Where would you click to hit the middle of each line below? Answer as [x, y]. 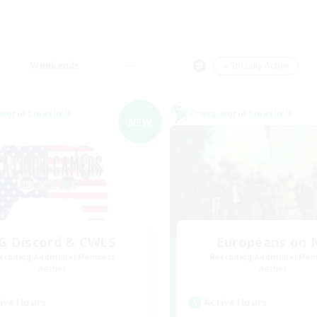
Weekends [55, 65]
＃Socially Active [255, 65]
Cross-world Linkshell [241, 114]
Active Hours [236, 302]
